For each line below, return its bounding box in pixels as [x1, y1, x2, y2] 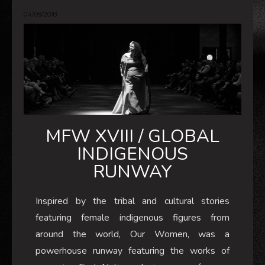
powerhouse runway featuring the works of [35, 244, 230, 257]
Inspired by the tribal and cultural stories [35, 194, 230, 208]
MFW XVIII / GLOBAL [46, 124, 219, 148]
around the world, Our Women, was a [35, 227, 230, 241]
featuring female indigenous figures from [35, 211, 230, 224]
